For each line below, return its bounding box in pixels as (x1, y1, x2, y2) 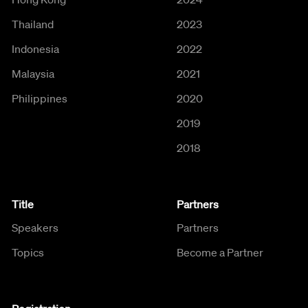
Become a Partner (176, 245, 263, 259)
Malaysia (12, 66, 54, 80)
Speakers (12, 220, 58, 234)
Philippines (12, 91, 67, 105)
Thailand (12, 16, 54, 31)
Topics (12, 245, 44, 259)
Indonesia (12, 41, 59, 56)
